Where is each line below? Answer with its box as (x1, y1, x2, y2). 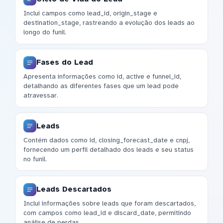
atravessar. (23, 91, 58, 100)
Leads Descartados (36, 185, 111, 194)
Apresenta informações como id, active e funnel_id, (23, 72, 181, 81)
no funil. (23, 154, 47, 163)
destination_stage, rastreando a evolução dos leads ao (23, 18, 195, 27)
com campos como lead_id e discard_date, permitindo (23, 209, 191, 218)
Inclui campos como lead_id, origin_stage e (23, 9, 157, 18)
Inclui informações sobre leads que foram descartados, (23, 199, 196, 208)
